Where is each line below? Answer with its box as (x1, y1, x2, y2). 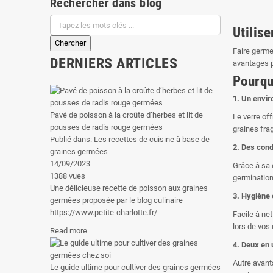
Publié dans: (50, 135, 94, 144)
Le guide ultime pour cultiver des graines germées (50, 263, 221, 272)
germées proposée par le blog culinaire (50, 196, 183, 205)
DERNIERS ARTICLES (50, 55, 178, 72)
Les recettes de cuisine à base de (94, 135, 210, 144)
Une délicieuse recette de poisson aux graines (50, 183, 208, 193)
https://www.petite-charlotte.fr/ (50, 208, 157, 217)
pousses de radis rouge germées (50, 122, 163, 132)
